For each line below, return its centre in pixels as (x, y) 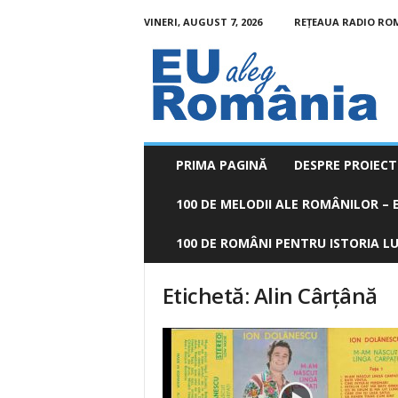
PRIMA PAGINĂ (221, 165)
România (165, 80)
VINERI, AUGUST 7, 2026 (203, 22)
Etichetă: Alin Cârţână (270, 295)
